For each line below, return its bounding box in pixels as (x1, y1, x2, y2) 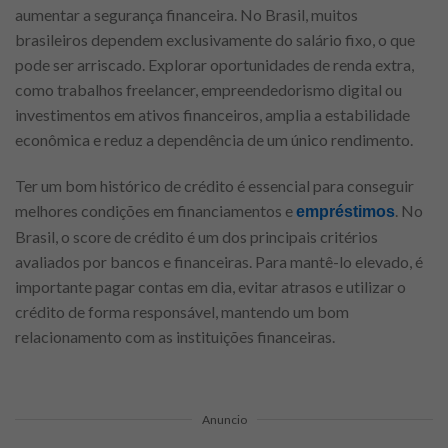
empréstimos (296, 202, 395, 220)
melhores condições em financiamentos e (15, 200, 296, 220)
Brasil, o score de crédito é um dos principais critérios (15, 226, 378, 246)
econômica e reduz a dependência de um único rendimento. (15, 129, 413, 149)
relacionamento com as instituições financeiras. (15, 326, 335, 346)
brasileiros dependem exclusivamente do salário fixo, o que (15, 29, 415, 49)
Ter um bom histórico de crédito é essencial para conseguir (15, 175, 414, 195)
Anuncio (201, 411, 247, 427)
